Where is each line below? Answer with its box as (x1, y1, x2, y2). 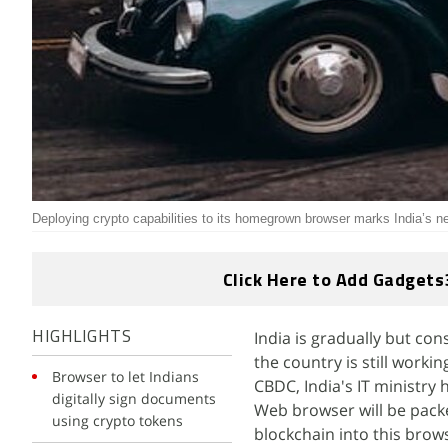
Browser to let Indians (52, 367, 199, 386)
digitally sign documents (52, 389, 216, 408)
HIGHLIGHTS (32, 329, 131, 346)
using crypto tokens (52, 411, 183, 430)
